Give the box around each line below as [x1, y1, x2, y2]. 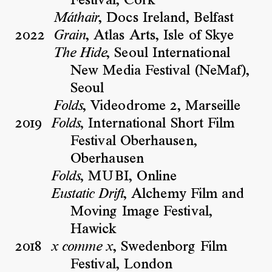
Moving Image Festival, [70, 205, 212, 219]
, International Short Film [80, 117, 235, 131]
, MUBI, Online [80, 170, 177, 184]
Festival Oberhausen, [70, 135, 197, 149]
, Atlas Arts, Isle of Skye [85, 29, 234, 43]
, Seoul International [106, 47, 230, 61]
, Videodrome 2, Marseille [82, 100, 241, 114]
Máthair [53, 12, 99, 25]
